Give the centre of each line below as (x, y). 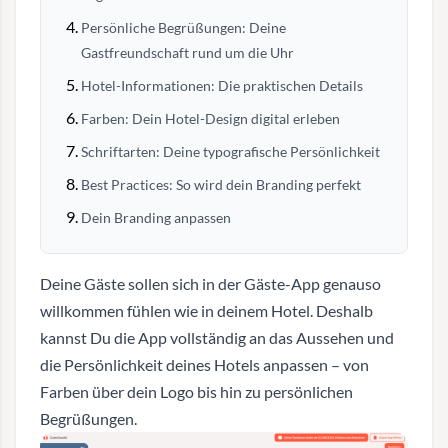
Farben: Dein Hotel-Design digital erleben (210, 118)
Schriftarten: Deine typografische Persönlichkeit (230, 151)
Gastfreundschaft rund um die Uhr (187, 52)
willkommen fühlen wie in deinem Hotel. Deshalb (206, 310)
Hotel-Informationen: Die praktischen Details (222, 85)
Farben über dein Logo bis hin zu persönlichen (196, 391)
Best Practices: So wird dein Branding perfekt (221, 184)
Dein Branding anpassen (156, 217)
